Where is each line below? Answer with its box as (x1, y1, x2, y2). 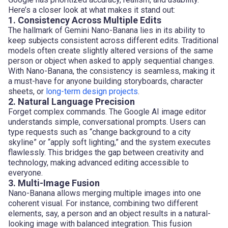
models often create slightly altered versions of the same (8, 45, 213, 55)
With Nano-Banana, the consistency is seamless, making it (8, 66, 215, 76)
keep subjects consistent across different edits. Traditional (8, 35, 218, 45)
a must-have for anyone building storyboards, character (8, 76, 203, 86)
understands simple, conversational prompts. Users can (8, 117, 206, 127)
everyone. (8, 167, 43, 178)
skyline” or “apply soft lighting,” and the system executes (8, 137, 211, 147)
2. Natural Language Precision (8, 96, 135, 107)
